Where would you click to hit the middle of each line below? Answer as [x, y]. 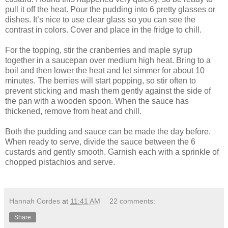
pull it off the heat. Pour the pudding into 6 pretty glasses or [110, 9]
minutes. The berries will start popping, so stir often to [101, 80]
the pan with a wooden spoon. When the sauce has [97, 101]
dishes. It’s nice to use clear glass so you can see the [100, 19]
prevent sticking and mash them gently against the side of [108, 91]
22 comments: [133, 201]
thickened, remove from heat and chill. [73, 111]
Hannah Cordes [35, 201]
